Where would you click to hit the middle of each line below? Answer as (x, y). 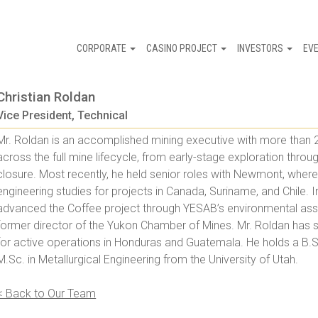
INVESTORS (261, 48)
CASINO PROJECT (182, 48)
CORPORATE (102, 48)
